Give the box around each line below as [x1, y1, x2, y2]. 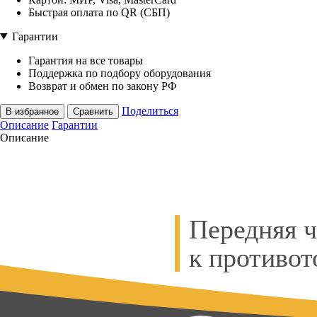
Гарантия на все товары [28, 54, 143, 67]
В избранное [6, 105, 59, 117]
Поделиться [122, 104, 178, 117]
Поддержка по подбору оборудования [28, 67, 211, 79]
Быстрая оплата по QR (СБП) [28, 6, 170, 18]
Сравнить [73, 105, 113, 117]
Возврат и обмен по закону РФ [28, 79, 177, 92]
